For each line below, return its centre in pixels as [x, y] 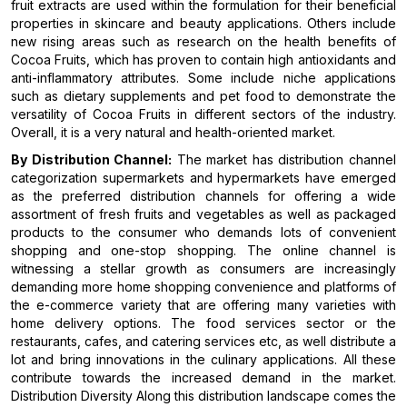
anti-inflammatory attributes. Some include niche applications [203, 78]
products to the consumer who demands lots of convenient [203, 233]
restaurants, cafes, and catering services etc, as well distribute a [203, 342]
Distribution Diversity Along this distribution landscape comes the [203, 396]
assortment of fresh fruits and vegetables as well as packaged [203, 214]
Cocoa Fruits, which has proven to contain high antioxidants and [203, 60]
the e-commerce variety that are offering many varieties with [203, 305]
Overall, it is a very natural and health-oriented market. [173, 133]
